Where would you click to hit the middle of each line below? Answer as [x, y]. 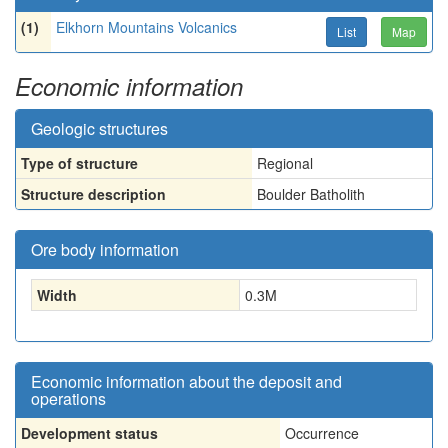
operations [68, 398]
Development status [89, 433]
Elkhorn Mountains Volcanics [146, 27]
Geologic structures [99, 128]
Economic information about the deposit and [186, 381]
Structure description [93, 194]
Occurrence [322, 433]
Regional [285, 163]
